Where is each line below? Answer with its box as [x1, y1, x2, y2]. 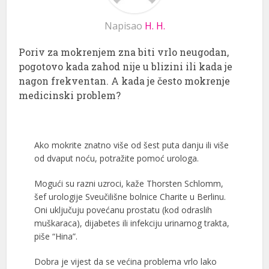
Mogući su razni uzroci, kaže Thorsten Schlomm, [34, 177, 223, 189]
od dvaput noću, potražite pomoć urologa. [34, 152, 199, 164]
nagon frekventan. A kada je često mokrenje [19, 74, 231, 87]
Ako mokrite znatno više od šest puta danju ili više [34, 139, 229, 151]
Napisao [104, 19, 145, 32]
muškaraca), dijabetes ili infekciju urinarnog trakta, [34, 217, 229, 229]
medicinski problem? [19, 88, 121, 101]
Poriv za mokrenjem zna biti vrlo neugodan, [19, 45, 229, 58]
